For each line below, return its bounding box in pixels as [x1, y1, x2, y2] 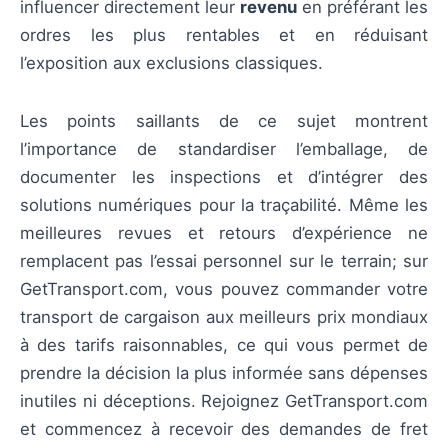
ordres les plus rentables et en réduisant [20, 24, 428, 45]
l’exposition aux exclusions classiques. [20, 52, 323, 73]
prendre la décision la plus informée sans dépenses [20, 363, 428, 383]
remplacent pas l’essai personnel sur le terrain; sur [20, 251, 428, 271]
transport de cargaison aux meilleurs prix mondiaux [20, 307, 428, 327]
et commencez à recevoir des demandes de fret [20, 419, 428, 439]
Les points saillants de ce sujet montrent [20, 111, 428, 131]
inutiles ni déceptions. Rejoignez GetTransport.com [20, 391, 428, 411]
